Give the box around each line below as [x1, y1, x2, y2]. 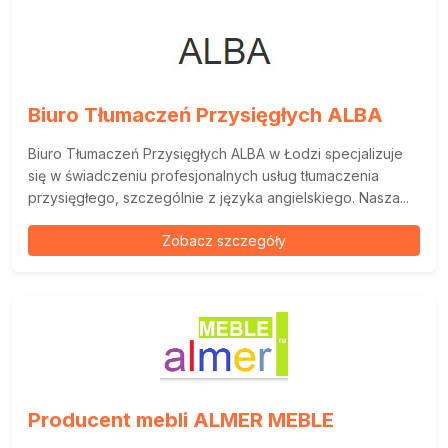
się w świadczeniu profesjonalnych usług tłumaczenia [28, 167, 379, 184]
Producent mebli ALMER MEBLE [28, 408, 334, 432]
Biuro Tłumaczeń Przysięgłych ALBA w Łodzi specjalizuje [28, 145, 403, 162]
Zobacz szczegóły [162, 232, 286, 249]
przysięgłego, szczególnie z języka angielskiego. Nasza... [28, 189, 409, 206]
